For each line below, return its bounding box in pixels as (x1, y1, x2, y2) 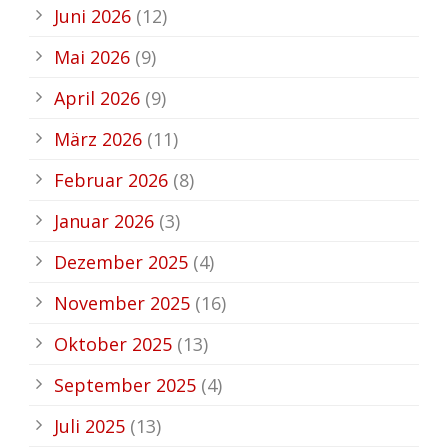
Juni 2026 (54, 3, 131, 28)
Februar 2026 (54, 167, 168, 192)
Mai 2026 (54, 44, 130, 69)
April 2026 (54, 85, 140, 110)
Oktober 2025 (54, 331, 172, 356)
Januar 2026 (54, 208, 154, 233)
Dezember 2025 (54, 249, 188, 274)
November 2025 (54, 290, 190, 315)
